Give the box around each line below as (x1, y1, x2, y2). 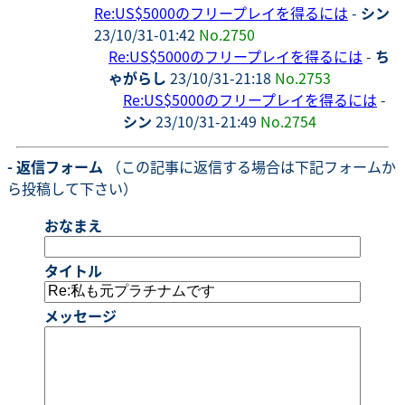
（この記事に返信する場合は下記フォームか (103, 155, 396, 177)
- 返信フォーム (7, 155, 103, 177)
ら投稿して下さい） (7, 176, 137, 199)
